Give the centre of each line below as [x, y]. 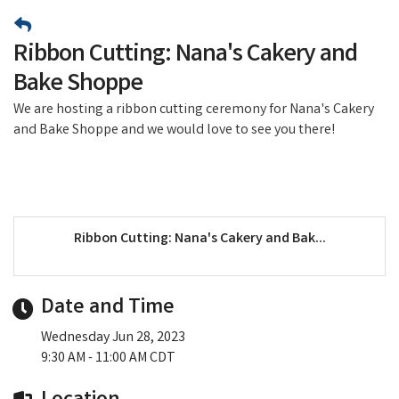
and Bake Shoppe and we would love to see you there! [175, 130]
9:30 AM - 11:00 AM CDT [108, 358]
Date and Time [108, 308]
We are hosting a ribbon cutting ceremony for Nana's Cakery [194, 110]
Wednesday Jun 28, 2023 [113, 338]
